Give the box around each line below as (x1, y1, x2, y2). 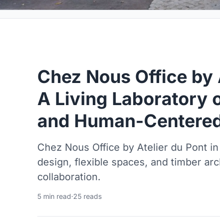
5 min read (37, 192, 71, 200)
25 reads (73, 192, 102, 200)
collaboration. (37, 170, 101, 183)
